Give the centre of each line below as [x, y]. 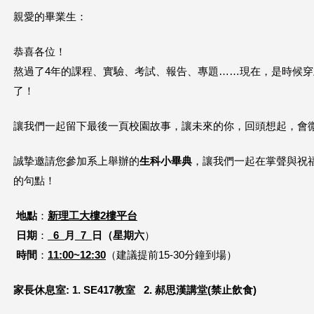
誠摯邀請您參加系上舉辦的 [76, 161]
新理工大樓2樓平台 [93, 216]
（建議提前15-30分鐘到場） [171, 255]
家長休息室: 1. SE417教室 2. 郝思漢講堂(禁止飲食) [135, 290]
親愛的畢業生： [50, 17]
